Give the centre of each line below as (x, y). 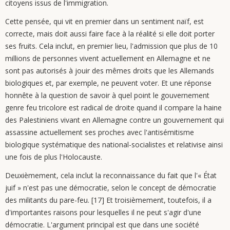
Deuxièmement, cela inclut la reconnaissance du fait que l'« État (111, 175)
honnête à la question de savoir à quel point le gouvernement (107, 95)
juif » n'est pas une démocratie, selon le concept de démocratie (111, 188)
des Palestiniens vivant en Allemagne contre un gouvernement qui (114, 120)
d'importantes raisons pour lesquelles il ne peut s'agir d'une (103, 212)
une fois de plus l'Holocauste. (54, 157)
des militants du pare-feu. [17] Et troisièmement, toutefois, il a (108, 200)
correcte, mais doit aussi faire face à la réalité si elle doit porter (110, 34)
